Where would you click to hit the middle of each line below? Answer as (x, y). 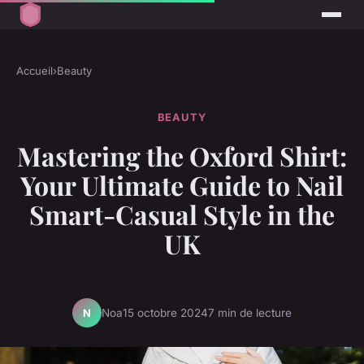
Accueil (35, 71)
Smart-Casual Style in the (182, 214)
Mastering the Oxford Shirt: (182, 156)
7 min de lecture (250, 312)
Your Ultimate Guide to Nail (182, 185)
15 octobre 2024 (165, 312)
